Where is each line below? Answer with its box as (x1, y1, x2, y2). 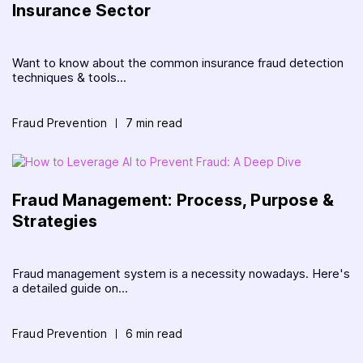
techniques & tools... (12, 69, 126, 85)
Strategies (12, 211, 97, 231)
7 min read (126, 115, 183, 130)
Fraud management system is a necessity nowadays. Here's (12, 265, 350, 281)
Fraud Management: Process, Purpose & (12, 190, 335, 210)
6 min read (126, 326, 183, 340)
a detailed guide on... (12, 280, 128, 296)
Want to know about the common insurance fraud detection (12, 54, 344, 70)
